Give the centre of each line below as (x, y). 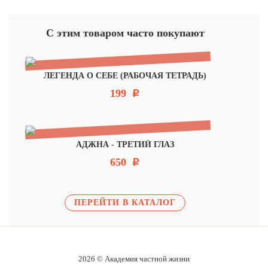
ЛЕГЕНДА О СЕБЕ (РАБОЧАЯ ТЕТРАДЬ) (125, 76)
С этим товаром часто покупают (125, 33)
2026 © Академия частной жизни (134, 258)
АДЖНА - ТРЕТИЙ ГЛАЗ (125, 144)
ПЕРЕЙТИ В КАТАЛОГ (125, 202)
